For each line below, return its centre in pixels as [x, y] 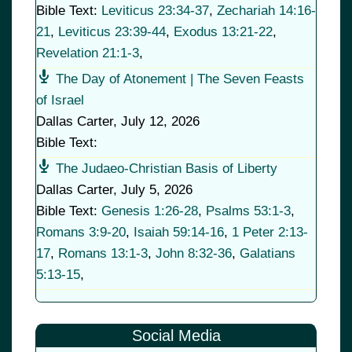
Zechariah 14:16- [266, 11]
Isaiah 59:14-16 [179, 233]
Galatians [268, 254]
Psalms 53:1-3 [248, 211]
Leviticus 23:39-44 [112, 32]
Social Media [176, 336]
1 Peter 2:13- [270, 233]
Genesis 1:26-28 [150, 211]
